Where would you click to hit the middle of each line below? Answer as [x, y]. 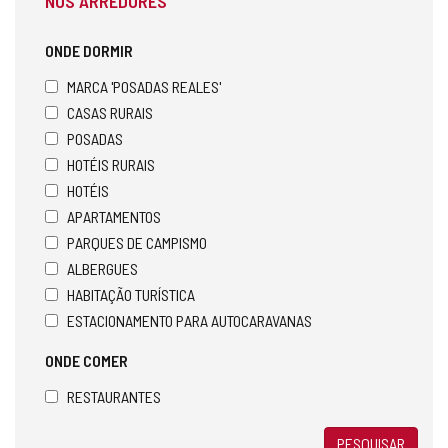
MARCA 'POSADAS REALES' [144, 86]
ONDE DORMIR [89, 50]
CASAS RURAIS [110, 112]
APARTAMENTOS [114, 216]
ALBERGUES [102, 268]
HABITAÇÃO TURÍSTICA [131, 294]
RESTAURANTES [114, 396]
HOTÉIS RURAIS [111, 164]
